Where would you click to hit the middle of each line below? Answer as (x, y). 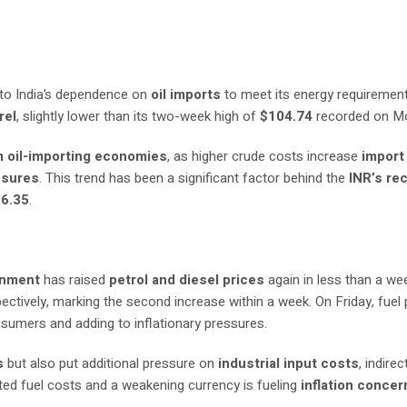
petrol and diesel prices (187, 280)
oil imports (186, 94)
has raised (75, 280)
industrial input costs (289, 363)
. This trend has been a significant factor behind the (194, 178)
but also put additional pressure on (111, 363)
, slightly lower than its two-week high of (139, 116)
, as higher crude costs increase (265, 156)
